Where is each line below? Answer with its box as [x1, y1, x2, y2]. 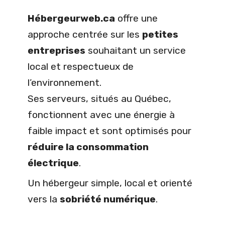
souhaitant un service [85, 45, 186, 57]
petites [142, 29, 178, 41]
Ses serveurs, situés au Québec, [28, 93, 171, 105]
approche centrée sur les [28, 29, 142, 41]
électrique [28, 157, 79, 169]
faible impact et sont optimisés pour [28, 125, 191, 137]
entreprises [28, 45, 85, 57]
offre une [115, 13, 158, 25]
